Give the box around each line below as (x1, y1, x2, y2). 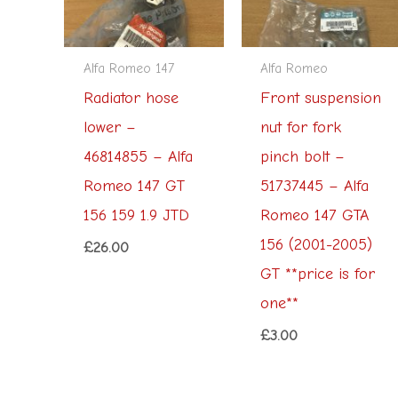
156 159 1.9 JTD (83, 206, 189, 226)
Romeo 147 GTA (260, 206, 370, 226)
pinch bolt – (260, 147, 346, 167)
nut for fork (260, 118, 342, 138)
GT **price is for (260, 265, 376, 284)
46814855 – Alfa (83, 147, 193, 167)
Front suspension (260, 89, 382, 108)
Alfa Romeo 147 (83, 60, 174, 76)
